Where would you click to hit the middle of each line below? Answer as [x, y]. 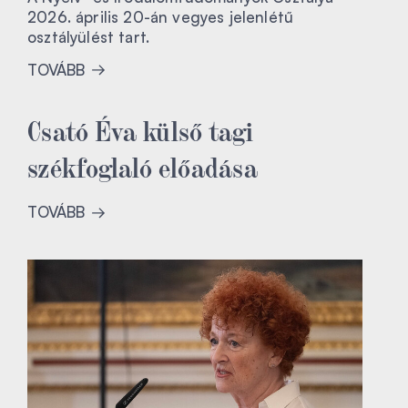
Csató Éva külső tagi [141, 130]
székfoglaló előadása [143, 166]
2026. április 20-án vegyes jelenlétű [161, 17]
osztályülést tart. [89, 37]
